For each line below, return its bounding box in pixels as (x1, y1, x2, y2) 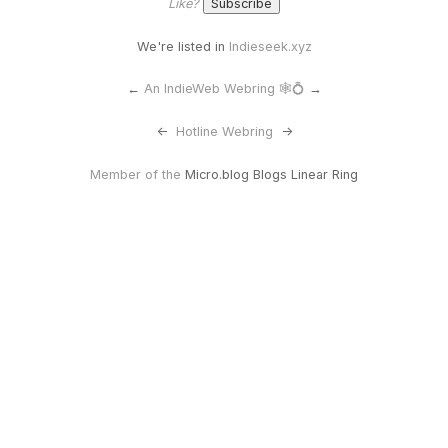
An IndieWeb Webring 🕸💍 (139, 81, 309, 97)
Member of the (90, 166, 185, 182)
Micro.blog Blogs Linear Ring (185, 166, 358, 182)
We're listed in (136, 38, 225, 54)
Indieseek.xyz (224, 38, 312, 54)
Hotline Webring (167, 124, 281, 139)
